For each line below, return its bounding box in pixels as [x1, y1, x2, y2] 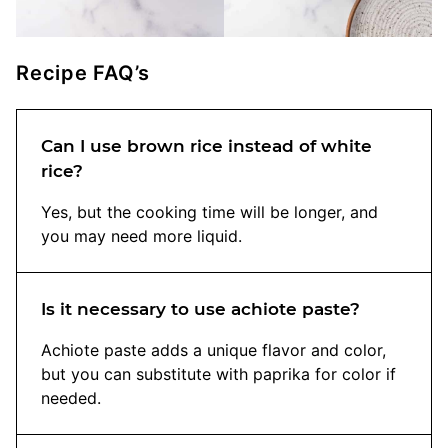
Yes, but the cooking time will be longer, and [41, 202, 378, 223]
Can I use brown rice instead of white [41, 136, 372, 157]
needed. [41, 388, 101, 409]
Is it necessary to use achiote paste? [41, 299, 360, 320]
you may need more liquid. [41, 226, 242, 247]
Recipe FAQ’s [16, 61, 151, 86]
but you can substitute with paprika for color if [41, 364, 396, 385]
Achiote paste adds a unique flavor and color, [41, 340, 386, 361]
